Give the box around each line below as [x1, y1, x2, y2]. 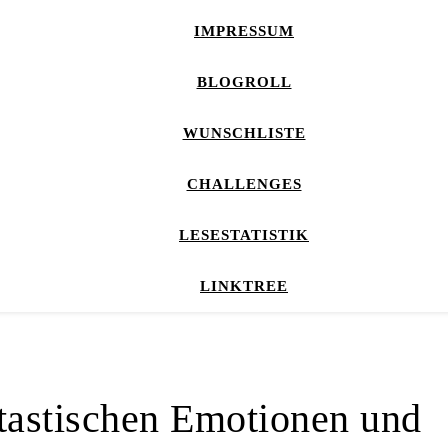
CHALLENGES [186, 176, 302, 192]
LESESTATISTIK [179, 227, 309, 243]
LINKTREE [200, 278, 288, 294]
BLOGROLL [196, 74, 292, 90]
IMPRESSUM [194, 23, 294, 39]
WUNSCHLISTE [182, 125, 306, 141]
